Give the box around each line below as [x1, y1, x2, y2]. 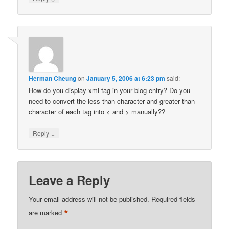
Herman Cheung [29, 74, 77, 83]
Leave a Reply [29, 171, 110, 189]
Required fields [151, 194, 196, 204]
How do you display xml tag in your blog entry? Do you [29, 85, 191, 96]
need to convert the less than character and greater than [29, 96, 195, 106]
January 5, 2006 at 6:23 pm [86, 74, 166, 83]
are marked [29, 207, 64, 217]
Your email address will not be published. [29, 194, 150, 204]
